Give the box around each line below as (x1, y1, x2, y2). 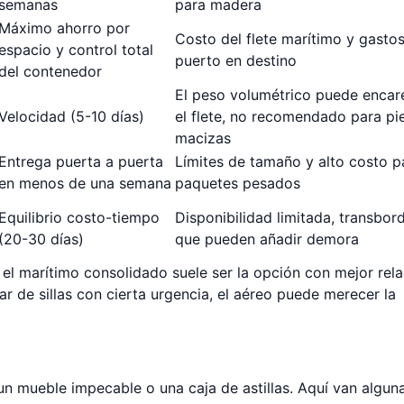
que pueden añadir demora (175, 230, 359, 248)
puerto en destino (175, 51, 297, 69)
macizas (175, 129, 231, 147)
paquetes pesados (175, 174, 300, 192)
